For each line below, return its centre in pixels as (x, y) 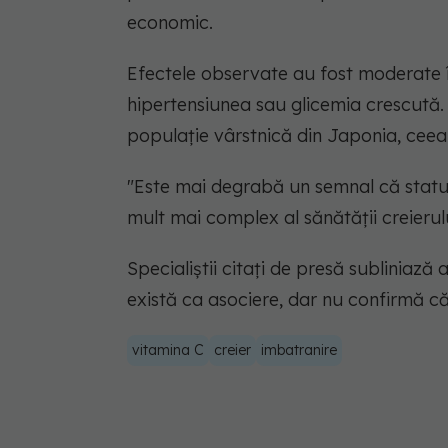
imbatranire (299, 349)
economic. (170, 22)
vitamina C (168, 349)
